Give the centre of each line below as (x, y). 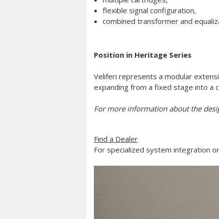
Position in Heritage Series (143, 55)
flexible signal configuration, (149, 10)
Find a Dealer (116, 139)
